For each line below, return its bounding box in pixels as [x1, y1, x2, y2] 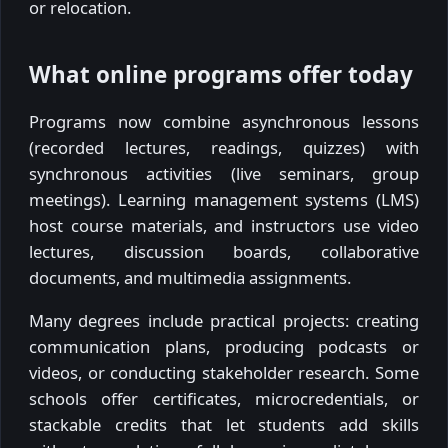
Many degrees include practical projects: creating [29, 308, 419, 332]
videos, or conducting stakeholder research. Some [29, 360, 419, 384]
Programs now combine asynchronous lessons [29, 109, 419, 133]
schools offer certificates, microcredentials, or [29, 386, 419, 410]
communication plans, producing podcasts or [29, 334, 419, 358]
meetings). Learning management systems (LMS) [29, 187, 419, 211]
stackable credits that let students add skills [29, 412, 419, 436]
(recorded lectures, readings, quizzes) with [29, 135, 419, 159]
